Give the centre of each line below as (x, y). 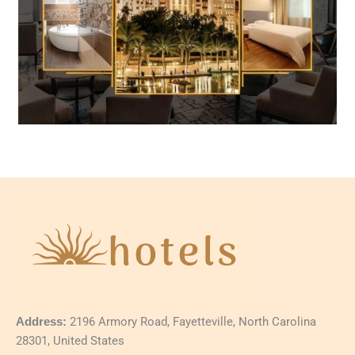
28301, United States (70, 341)
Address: (41, 322)
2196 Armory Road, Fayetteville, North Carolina (191, 322)
